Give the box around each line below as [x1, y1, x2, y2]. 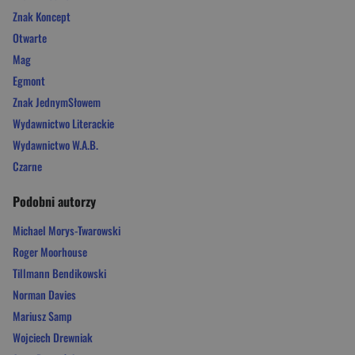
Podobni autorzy [13, 191, 96, 211]
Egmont [13, 71, 45, 89]
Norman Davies [13, 285, 76, 303]
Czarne [13, 157, 42, 174]
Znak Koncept [13, 7, 71, 25]
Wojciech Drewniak [13, 328, 93, 345]
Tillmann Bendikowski [13, 264, 106, 281]
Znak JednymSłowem [13, 93, 101, 110]
